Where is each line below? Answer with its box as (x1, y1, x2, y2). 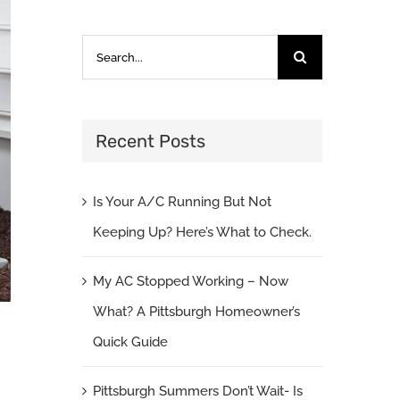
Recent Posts (95, 130, 205, 153)
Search (80, 41, 124, 58)
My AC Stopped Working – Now (92, 272, 288, 289)
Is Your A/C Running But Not (92, 193, 271, 210)
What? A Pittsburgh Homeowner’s (92, 303, 300, 320)
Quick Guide (92, 333, 168, 350)
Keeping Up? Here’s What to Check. (92, 223, 312, 240)
